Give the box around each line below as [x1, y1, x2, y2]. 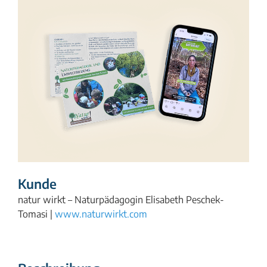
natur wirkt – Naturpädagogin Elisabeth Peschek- [18, 193, 224, 206]
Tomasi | [18, 207, 55, 220]
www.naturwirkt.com [55, 207, 147, 220]
